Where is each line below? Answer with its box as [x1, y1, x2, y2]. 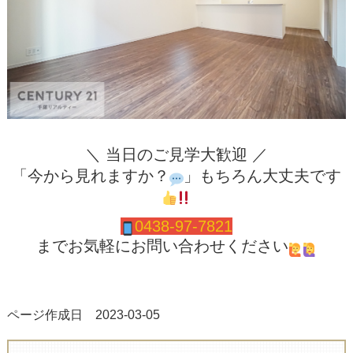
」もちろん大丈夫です [183, 166, 341, 184]
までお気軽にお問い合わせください [35, 236, 288, 255]
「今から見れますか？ [11, 166, 169, 184]
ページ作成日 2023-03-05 [6, 307, 160, 321]
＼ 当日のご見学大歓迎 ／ [84, 145, 268, 163]
